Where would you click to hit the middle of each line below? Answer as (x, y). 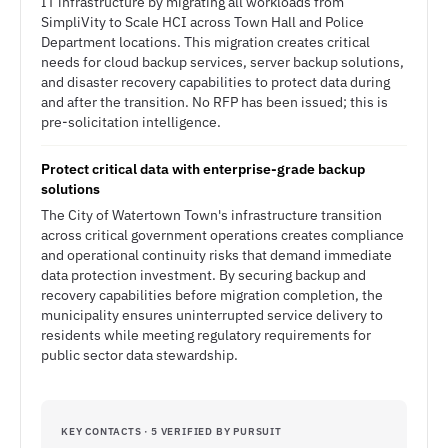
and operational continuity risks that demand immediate (216, 255)
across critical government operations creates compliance (222, 235)
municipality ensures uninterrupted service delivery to (212, 315)
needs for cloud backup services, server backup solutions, (222, 62)
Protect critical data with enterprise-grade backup (203, 169)
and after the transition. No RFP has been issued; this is (214, 102)
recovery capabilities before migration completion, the (212, 295)
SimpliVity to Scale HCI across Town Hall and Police (202, 22)
